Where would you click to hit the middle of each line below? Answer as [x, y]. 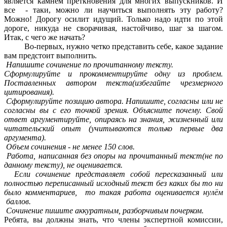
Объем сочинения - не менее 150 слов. [69, 147]
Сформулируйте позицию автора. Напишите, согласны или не [113, 101]
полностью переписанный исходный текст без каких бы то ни [113, 183]
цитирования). [29, 92]
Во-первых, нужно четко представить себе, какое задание [113, 47]
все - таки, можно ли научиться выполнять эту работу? [113, 10]
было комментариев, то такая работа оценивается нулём [113, 193]
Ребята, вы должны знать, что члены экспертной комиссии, [113, 220]
